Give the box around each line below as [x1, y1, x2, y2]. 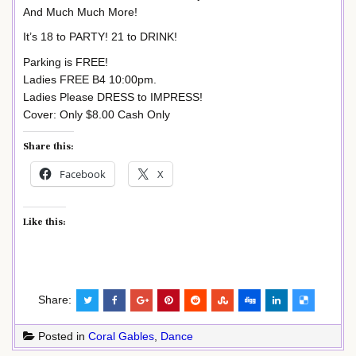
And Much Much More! [23, 5, 137, 18]
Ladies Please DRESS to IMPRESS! [23, 91, 203, 104]
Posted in [35, 329, 88, 342]
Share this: [23, 140, 74, 153]
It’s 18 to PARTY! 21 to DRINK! [23, 30, 177, 44]
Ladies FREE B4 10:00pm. [23, 73, 157, 87]
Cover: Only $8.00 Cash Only [23, 108, 170, 122]
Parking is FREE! [23, 56, 108, 69]
